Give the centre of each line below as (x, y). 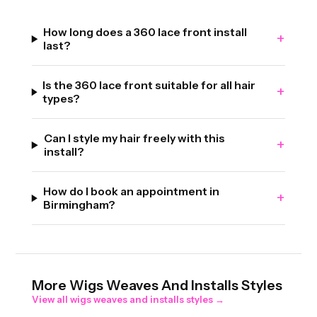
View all (51, 300)
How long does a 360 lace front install (145, 33)
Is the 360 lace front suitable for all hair (149, 86)
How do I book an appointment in (131, 192)
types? (62, 99)
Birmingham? (79, 205)
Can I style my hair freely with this (134, 139)
